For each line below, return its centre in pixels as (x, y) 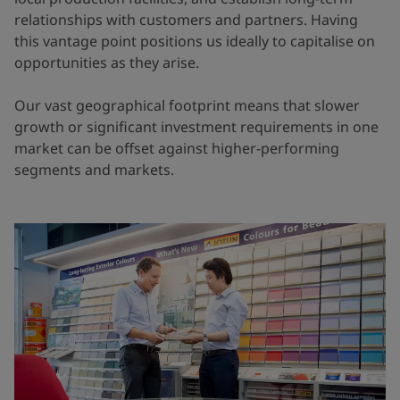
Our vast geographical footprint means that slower (187, 105)
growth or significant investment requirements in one (196, 126)
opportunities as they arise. (107, 62)
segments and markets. (94, 169)
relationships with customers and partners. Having (186, 19)
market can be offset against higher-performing (177, 148)
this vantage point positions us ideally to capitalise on (195, 41)
